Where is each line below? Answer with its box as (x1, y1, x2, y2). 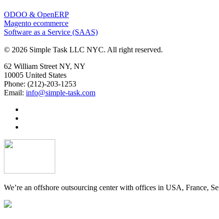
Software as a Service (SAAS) (4, 27, 98, 36)
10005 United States (4, 70, 66, 79)
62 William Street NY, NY (4, 62, 86, 70)
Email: (4, 88, 26, 97)
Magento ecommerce (4, 19, 68, 27)
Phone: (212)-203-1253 (4, 79, 76, 88)
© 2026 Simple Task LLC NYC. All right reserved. (4, 45, 163, 54)
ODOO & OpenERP (4, 10, 69, 19)
